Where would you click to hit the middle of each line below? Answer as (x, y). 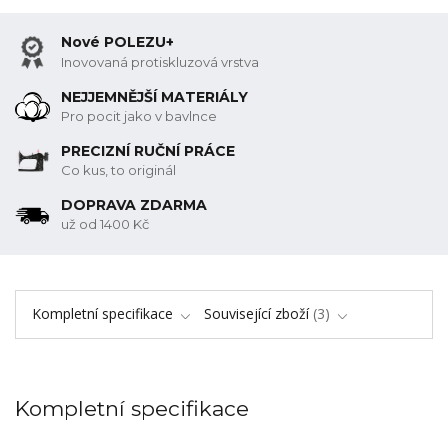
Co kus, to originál (119, 170)
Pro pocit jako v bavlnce (139, 116)
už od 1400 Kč (105, 224)
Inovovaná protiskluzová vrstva (160, 62)
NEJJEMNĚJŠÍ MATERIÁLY (155, 96)
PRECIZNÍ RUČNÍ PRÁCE (148, 150)
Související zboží (256, 314)
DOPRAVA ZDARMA (134, 204)
